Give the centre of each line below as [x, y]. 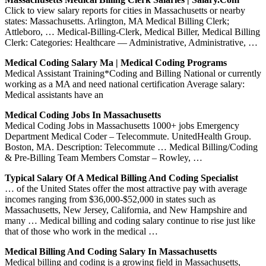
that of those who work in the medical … [81, 231]
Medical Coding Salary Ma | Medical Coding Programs [116, 62]
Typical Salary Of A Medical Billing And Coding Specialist [121, 178]
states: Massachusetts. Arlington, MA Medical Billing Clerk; [117, 21]
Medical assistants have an [54, 94]
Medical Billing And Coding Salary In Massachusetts [111, 251]
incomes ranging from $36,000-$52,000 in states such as [110, 199]
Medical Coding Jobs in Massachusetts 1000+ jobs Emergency [122, 125]
